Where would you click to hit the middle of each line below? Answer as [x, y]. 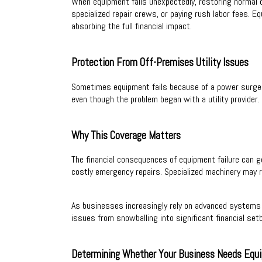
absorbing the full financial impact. [132, 26]
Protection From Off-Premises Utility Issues [160, 63]
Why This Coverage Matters [126, 135]
